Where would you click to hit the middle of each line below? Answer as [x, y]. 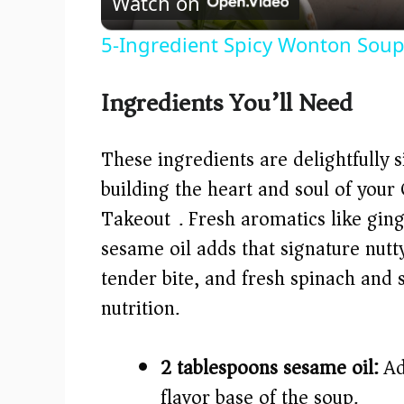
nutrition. [140, 309]
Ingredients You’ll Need [227, 104]
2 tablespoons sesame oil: [270, 368]
